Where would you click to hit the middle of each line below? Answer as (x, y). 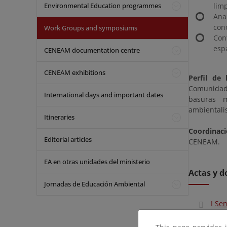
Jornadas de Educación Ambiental (94, 184)
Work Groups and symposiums (91, 28)
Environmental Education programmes (103, 6)
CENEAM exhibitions (75, 72)
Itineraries (59, 117)
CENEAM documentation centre (92, 50)
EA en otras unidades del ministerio (97, 162)
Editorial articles (68, 139)
